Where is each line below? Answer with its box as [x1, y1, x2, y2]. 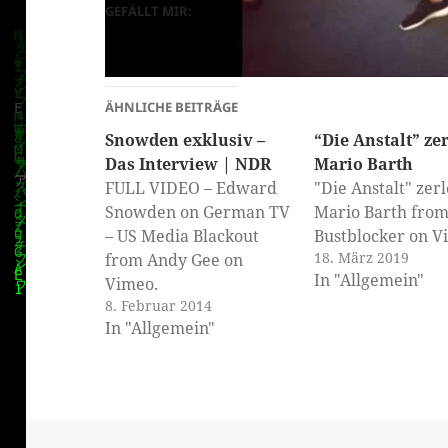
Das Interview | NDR [105, 153, 272, 176]
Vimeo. [105, 273, 159, 296]
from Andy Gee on [105, 249, 244, 272]
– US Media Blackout [105, 225, 260, 248]
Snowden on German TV [105, 201, 291, 224]
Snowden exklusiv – [105, 129, 266, 152]
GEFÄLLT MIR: [105, 2, 193, 21]
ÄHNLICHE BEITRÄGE [105, 98, 239, 117]
